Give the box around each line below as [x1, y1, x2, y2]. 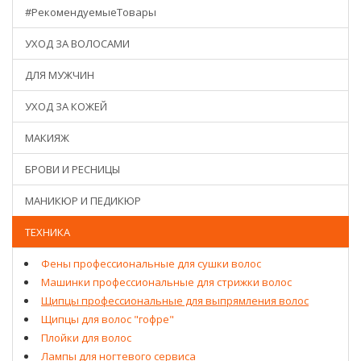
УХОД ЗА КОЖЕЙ [25, 98, 107, 114]
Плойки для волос [41, 330, 131, 345]
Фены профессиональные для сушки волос [41, 255, 261, 271]
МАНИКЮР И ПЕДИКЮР [25, 193, 141, 208]
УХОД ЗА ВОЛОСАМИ [25, 35, 130, 51]
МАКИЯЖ [25, 130, 69, 145]
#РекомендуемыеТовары [25, 4, 156, 19]
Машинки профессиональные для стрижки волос [41, 274, 292, 289]
